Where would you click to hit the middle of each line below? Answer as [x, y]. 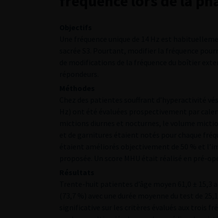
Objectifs [76, 27]
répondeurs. [79, 74]
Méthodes [77, 88]
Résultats [77, 172]
